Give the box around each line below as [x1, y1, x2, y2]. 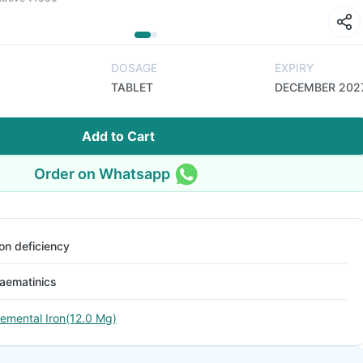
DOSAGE [110, 61, 157, 75]
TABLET [110, 80, 153, 94]
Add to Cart [82, 128, 155, 144]
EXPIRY [275, 61, 314, 75]
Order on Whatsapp [34, 164, 170, 182]
